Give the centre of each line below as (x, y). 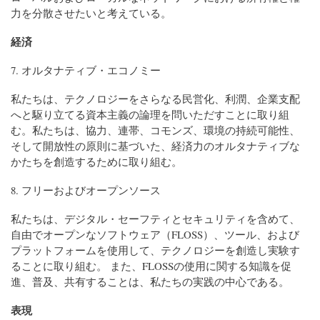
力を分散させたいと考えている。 (91, 13)
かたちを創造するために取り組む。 (96, 162)
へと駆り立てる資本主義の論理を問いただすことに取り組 (150, 115)
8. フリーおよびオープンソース (86, 190)
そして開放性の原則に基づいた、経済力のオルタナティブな (155, 146)
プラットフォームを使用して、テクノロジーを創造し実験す (155, 250)
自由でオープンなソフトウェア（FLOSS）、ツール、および (155, 234)
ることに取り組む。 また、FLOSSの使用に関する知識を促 (151, 266)
